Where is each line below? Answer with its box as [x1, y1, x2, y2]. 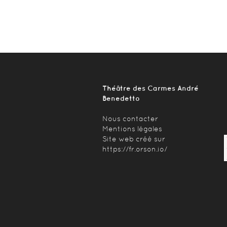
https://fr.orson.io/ [102, 145, 167, 153]
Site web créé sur [102, 135, 165, 143]
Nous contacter [102, 115, 158, 123]
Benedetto [102, 94, 140, 102]
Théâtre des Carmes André [102, 84, 199, 92]
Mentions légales [102, 125, 162, 133]
